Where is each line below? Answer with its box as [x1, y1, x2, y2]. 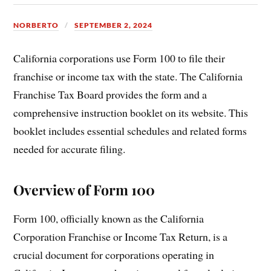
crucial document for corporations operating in [13, 247, 215, 262]
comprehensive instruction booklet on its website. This [13, 105, 249, 120]
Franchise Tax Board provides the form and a [13, 87, 207, 102]
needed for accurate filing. [13, 141, 126, 156]
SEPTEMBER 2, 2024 [74, 20, 153, 30]
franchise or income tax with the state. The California [13, 68, 243, 83]
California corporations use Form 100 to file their [13, 50, 226, 65]
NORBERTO [13, 20, 59, 30]
